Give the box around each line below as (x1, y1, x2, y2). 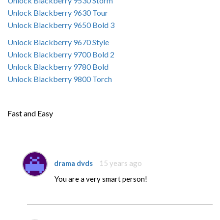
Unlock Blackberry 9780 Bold (7, 62, 109, 71)
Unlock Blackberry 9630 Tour (7, 8, 108, 17)
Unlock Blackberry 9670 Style (7, 37, 109, 47)
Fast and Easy (7, 109, 53, 118)
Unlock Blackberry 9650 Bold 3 (7, 20, 114, 29)
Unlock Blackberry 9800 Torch (7, 74, 112, 83)
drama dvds (54, 158, 93, 167)
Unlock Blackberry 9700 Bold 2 (7, 50, 114, 59)
